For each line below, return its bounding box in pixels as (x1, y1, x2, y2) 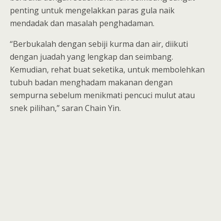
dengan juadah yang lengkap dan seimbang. (10, 51, 173, 62)
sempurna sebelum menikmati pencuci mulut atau (10, 90, 195, 101)
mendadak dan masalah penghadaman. (10, 18, 156, 29)
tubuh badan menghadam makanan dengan (10, 77, 173, 88)
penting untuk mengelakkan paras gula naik (10, 5, 175, 16)
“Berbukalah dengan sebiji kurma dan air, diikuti (10, 38, 188, 49)
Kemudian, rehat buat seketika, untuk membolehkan (10, 64, 205, 75)
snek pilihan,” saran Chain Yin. (10, 103, 121, 113)
